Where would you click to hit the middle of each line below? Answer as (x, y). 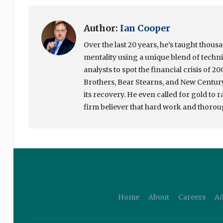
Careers (192, 197)
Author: (102, 28)
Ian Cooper (145, 28)
